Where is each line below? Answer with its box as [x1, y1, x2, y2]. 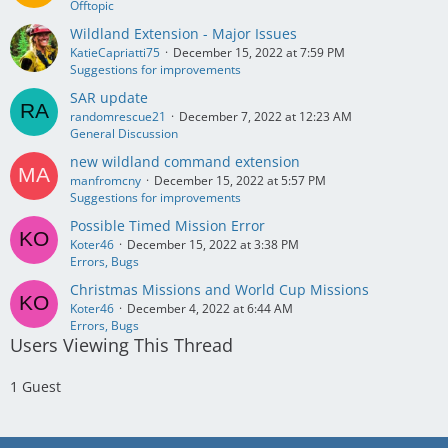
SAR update [70, 88, 148, 107]
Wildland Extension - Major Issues [70, 24, 297, 43]
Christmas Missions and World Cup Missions [70, 280, 369, 299]
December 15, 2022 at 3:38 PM [127, 236, 299, 253]
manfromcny [70, 172, 141, 189]
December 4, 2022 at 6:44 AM [127, 300, 293, 317]
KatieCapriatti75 [70, 44, 160, 61]
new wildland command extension [70, 152, 300, 171]
